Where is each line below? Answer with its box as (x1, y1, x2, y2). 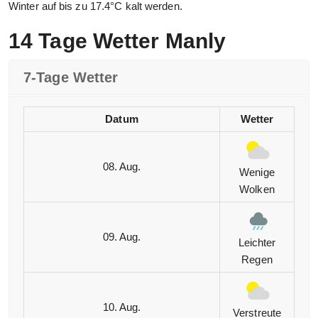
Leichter (238, 236, 276, 249)
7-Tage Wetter (23, 70, 119, 86)
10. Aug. (102, 301, 141, 314)
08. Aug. (102, 160, 141, 173)
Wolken (239, 183, 275, 196)
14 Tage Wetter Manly (9, 29, 226, 53)
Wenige (239, 166, 275, 179)
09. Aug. (102, 231, 141, 243)
